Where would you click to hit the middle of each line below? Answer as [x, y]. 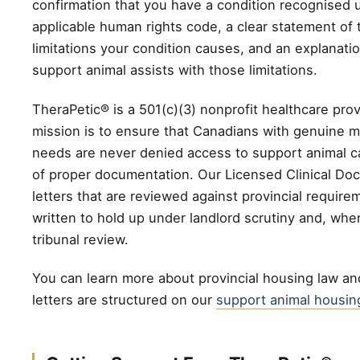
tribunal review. [80, 239]
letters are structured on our [124, 299]
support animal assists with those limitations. [175, 70]
